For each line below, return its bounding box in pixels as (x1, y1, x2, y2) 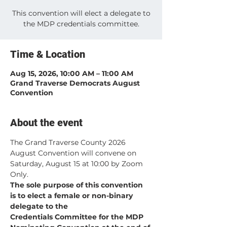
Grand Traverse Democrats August (10, 79, 140, 88)
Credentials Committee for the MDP (10, 212, 145, 221)
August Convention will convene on (10, 148, 138, 158)
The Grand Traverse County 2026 (10, 138, 128, 147)
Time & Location (10, 48, 85, 60)
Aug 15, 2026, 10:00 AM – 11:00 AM (10, 69, 133, 78)
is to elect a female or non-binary (10, 191, 135, 200)
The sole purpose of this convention (10, 180, 145, 190)
